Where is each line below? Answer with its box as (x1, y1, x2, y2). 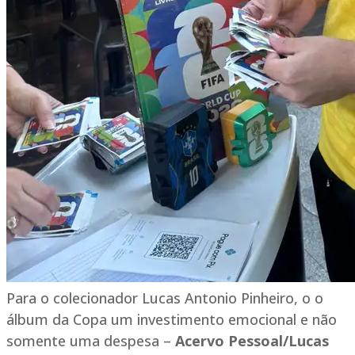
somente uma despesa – (6, 331, 175, 351)
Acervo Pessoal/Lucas (175, 331, 329, 351)
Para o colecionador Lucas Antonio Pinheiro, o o (6, 288, 323, 308)
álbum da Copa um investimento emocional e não (6, 310, 337, 330)
